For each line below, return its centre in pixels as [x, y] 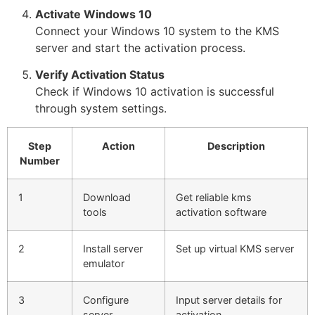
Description [236, 146]
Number [40, 160]
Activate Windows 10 [94, 14]
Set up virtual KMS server [235, 248]
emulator [104, 263]
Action [118, 146]
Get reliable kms [214, 197]
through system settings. [101, 109]
